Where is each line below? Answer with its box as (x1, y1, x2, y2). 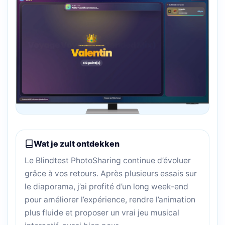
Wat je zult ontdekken (34, 139, 120, 149)
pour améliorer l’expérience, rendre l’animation (25, 195, 195, 205)
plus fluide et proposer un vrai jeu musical (25, 208, 179, 218)
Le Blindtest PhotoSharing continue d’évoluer (25, 156, 191, 166)
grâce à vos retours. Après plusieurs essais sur (25, 169, 197, 179)
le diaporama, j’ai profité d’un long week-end (25, 182, 188, 192)
